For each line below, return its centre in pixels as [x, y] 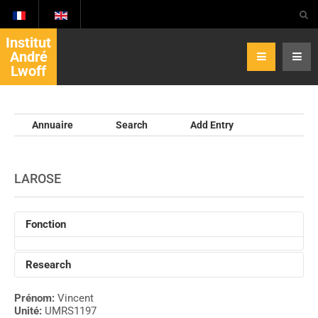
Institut [28, 43]
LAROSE [38, 179]
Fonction [46, 224]
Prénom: [36, 298]
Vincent [76, 298]
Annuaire [53, 125]
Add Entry [212, 125]
